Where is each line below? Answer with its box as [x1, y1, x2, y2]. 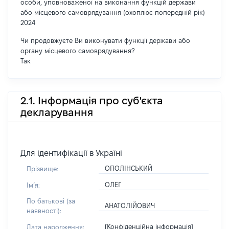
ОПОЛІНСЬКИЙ [105, 165, 153, 172]
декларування [20, 106, 93, 118]
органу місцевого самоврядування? [20, 47, 134, 54]
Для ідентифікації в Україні [20, 149, 122, 157]
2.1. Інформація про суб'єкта [20, 95, 163, 106]
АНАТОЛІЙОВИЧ [105, 202, 155, 209]
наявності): [27, 207, 61, 214]
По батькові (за [27, 197, 75, 204]
